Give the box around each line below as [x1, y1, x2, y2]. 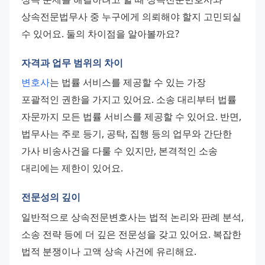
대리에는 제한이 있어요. [21, 161, 123, 175]
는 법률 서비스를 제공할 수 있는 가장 [50, 76, 206, 89]
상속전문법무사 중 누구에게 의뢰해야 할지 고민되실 [21, 9, 241, 23]
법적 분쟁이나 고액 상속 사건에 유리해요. [21, 244, 196, 258]
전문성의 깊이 [21, 190, 80, 204]
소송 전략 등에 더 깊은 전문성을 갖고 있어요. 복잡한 [21, 227, 241, 241]
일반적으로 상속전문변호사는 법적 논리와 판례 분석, [21, 210, 244, 224]
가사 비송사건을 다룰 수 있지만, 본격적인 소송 [21, 144, 218, 158]
